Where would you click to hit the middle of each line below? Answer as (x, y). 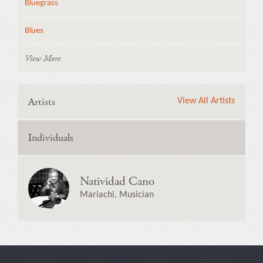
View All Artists (206, 101)
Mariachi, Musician (117, 195)
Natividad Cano (117, 181)
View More (43, 58)
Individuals (51, 138)
